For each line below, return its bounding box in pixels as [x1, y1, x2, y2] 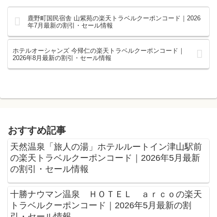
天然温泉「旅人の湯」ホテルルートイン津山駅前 [10, 141, 202, 152]
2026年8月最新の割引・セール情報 [13, 54, 111, 62]
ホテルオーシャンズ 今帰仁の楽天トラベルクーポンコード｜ [13, 46, 185, 54]
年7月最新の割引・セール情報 [28, 21, 113, 29]
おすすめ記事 [8, 124, 66, 136]
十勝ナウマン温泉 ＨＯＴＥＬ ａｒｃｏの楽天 [10, 189, 202, 199]
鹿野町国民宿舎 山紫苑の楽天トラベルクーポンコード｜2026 [28, 14, 201, 22]
